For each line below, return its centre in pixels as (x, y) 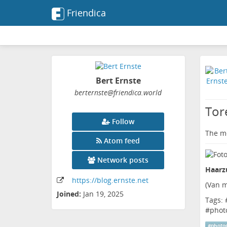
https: (82, 180)
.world (152, 93)
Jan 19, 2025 (103, 194)
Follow (123, 122)
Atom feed (122, 141)
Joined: (69, 194)
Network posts (123, 160)
